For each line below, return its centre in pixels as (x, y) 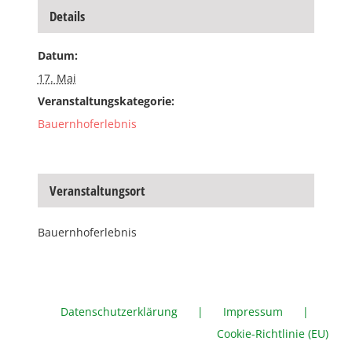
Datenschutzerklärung (119, 312)
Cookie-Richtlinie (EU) (273, 334)
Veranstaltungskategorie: (106, 101)
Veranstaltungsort (97, 191)
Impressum (253, 312)
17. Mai (57, 79)
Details (67, 16)
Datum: (57, 56)
